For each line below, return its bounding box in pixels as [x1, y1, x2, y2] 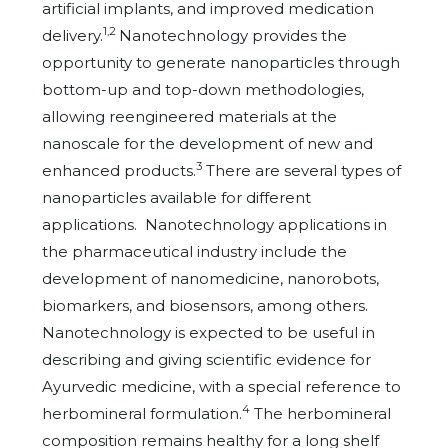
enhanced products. [42, 161, 196, 180]
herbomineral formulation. [42, 404, 242, 423]
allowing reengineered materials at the [42, 107, 337, 126]
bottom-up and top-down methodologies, [42, 80, 364, 99]
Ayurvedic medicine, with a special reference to [42, 377, 401, 396]
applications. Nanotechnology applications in [42, 215, 387, 234]
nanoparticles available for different [42, 188, 311, 207]
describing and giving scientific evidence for [42, 350, 371, 369]
